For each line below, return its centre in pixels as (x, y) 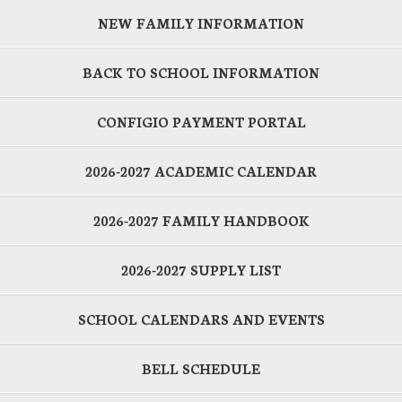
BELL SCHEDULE (201, 369)
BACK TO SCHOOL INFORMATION (201, 73)
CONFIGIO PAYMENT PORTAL (201, 122)
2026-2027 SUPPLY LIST (201, 270)
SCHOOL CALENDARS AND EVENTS (201, 319)
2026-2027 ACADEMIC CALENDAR (201, 171)
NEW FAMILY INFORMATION (201, 23)
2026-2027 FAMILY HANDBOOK (201, 221)
